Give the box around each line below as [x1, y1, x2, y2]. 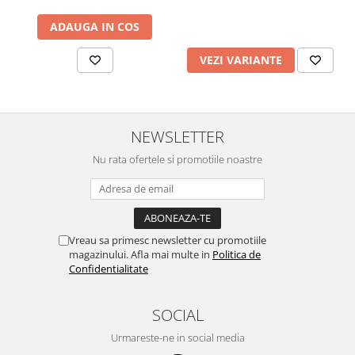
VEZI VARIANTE [200, 52, 282, 67]
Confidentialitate [69, 261, 148, 276]
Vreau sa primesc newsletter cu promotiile [69, 233, 266, 247]
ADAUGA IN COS [50, 19, 139, 34]
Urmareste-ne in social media [110, 330, 245, 345]
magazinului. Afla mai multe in [69, 247, 212, 261]
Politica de [212, 247, 261, 261]
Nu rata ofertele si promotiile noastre [93, 152, 262, 166]
